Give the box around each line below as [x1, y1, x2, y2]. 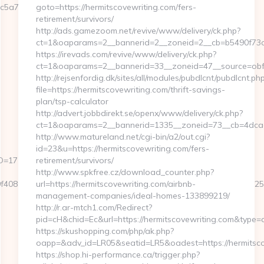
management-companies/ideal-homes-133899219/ [35, 190, 230, 201]
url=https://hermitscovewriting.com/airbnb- [35, 179, 196, 189]
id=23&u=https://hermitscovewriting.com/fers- [35, 143, 209, 154]
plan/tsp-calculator [35, 96, 108, 107]
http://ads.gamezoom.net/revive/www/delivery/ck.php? [35, 25, 240, 36]
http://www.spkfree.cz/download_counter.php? [35, 167, 214, 177]
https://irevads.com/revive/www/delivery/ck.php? [35, 49, 216, 60]
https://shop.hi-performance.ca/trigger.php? [35, 249, 200, 260]
